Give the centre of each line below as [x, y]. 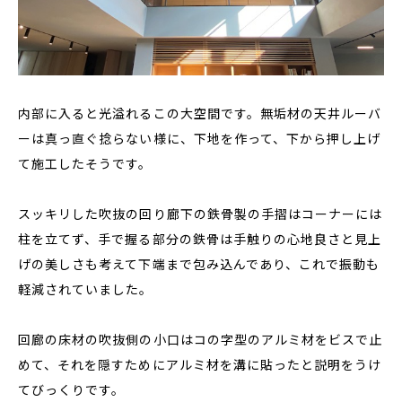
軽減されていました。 [86, 289]
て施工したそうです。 [85, 163]
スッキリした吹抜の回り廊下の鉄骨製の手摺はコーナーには [201, 214]
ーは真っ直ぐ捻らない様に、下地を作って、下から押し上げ [200, 138]
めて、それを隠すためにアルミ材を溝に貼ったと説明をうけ [200, 364]
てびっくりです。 [72, 389]
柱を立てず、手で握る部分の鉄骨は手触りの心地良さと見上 [200, 239]
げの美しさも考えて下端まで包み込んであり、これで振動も [199, 264]
